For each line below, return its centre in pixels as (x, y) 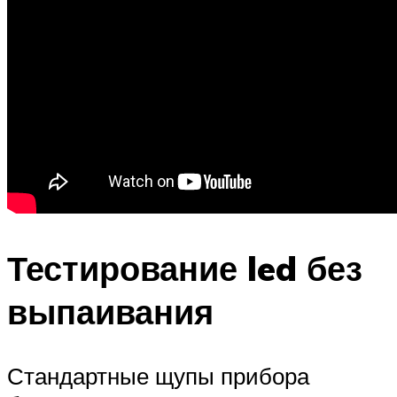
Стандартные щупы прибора (158, 376)
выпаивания (110, 312)
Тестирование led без (185, 269)
